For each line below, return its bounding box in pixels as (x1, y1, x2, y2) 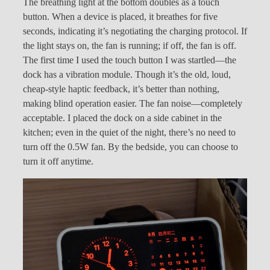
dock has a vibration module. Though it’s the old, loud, (23, 69, 231, 80)
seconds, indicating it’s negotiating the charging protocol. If (23, 25, 247, 37)
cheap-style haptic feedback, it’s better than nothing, (23, 83, 219, 95)
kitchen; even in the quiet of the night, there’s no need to (23, 127, 236, 138)
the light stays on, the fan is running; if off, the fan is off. (23, 40, 236, 51)
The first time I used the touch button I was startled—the (23, 54, 236, 66)
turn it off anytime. (23, 155, 93, 167)
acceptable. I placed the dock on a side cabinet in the (23, 112, 222, 124)
